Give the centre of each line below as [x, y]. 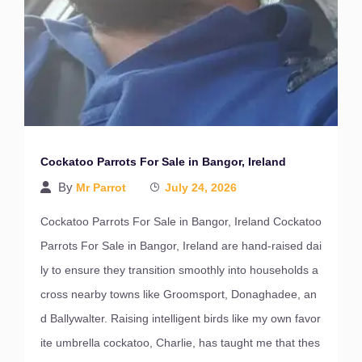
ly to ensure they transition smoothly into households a [179, 270]
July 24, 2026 [201, 187]
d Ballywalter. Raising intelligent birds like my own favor [181, 318]
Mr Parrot [101, 187]
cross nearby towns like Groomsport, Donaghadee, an [179, 294]
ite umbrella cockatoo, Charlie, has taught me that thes [180, 343]
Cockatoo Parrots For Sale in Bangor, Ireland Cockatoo [181, 221]
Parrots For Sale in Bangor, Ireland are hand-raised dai [181, 246]
